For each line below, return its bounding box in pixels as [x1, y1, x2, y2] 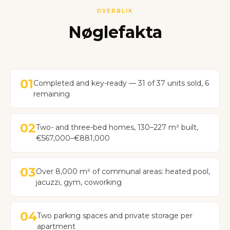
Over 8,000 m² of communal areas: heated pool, [36, 167, 210, 176]
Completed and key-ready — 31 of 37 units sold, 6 [33, 79, 209, 88]
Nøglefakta [68, 22, 162, 42]
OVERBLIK [97, 8, 133, 14]
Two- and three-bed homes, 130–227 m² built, [36, 123, 198, 132]
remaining [33, 89, 70, 99]
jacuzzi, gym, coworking [36, 178, 122, 187]
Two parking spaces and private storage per [37, 211, 193, 220]
